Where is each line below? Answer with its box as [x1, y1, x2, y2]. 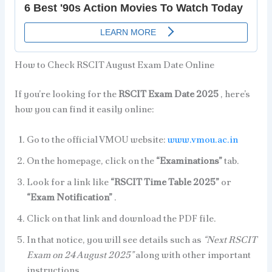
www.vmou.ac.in [167, 132, 238, 146]
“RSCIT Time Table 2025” [110, 175, 221, 188]
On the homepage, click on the [26, 154, 156, 167]
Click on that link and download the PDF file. [26, 211, 216, 225]
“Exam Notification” [26, 190, 114, 203]
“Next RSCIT [203, 233, 257, 246]
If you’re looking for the [14, 87, 118, 100]
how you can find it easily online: [14, 102, 154, 115]
